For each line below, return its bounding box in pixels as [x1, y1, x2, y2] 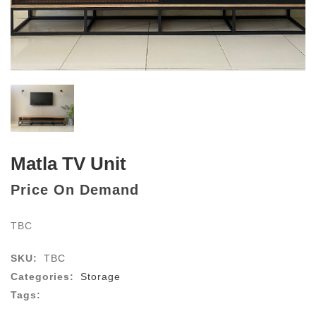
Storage [80, 271, 121, 283]
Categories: [11, 271, 74, 283]
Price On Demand [11, 182, 139, 198]
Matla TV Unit [11, 153, 126, 175]
